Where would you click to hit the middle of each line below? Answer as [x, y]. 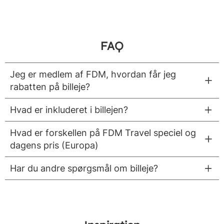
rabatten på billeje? [50, 87]
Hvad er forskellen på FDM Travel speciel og [103, 133]
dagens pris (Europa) [54, 145]
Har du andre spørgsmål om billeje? [84, 168]
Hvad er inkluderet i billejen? [69, 110]
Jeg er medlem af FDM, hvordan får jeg [93, 74]
